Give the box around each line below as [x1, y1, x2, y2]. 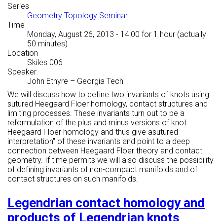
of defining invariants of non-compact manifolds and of [7, 165, 197, 175]
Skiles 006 [27, 58, 63, 68]
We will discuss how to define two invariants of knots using [7, 90, 209, 100]
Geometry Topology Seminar [27, 11, 128, 21]
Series [7, 1, 29, 11]
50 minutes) [27, 39, 68, 49]
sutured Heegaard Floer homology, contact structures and [7, 99, 208, 109]
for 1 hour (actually [140, 30, 206, 39]
